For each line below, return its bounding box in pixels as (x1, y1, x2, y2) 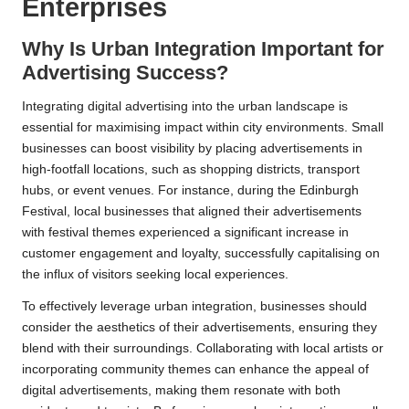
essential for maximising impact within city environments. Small (22, 120, 383, 134)
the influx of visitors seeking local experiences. (22, 267, 288, 281)
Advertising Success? (22, 60, 228, 84)
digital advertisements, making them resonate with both (22, 383, 341, 397)
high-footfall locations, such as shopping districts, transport (22, 162, 360, 176)
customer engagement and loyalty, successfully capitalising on (22, 246, 380, 260)
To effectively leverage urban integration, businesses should (22, 299, 367, 313)
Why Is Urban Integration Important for (22, 37, 384, 60)
